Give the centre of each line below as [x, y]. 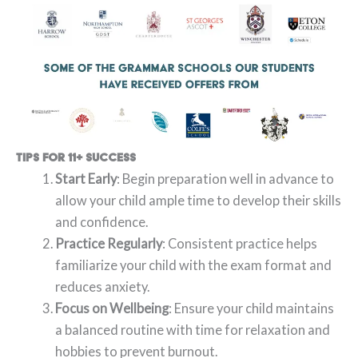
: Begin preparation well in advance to [226, 179]
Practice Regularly [109, 244]
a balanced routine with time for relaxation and [193, 330]
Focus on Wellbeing [112, 308]
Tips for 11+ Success [76, 157]
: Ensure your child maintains [252, 308]
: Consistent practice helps [240, 244]
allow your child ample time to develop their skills [199, 201]
